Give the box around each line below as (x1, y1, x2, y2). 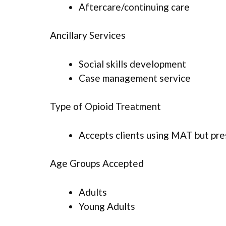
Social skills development (79, 58, 186, 70)
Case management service (79, 72, 191, 84)
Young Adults (79, 200, 135, 212)
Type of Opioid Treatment (50, 100, 161, 112)
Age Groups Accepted (50, 157, 144, 169)
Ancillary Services (50, 29, 126, 41)
